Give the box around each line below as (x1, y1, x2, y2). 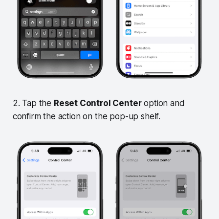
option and (141, 98, 185, 109)
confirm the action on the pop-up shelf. (12, 111, 163, 122)
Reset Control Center (53, 98, 142, 109)
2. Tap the (12, 98, 54, 109)
